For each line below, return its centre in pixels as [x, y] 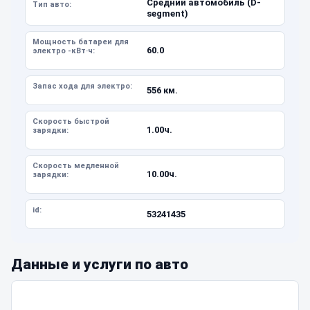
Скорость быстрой [71, 121]
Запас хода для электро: [82, 86]
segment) [167, 13]
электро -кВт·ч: [64, 51]
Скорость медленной [76, 166]
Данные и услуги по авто [100, 264]
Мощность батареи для [81, 42]
